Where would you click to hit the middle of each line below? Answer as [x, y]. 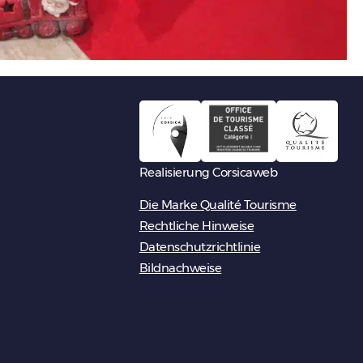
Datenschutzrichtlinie [200, 246]
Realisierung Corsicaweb [208, 172]
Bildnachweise [180, 267]
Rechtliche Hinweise [196, 225]
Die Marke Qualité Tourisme [218, 204]
